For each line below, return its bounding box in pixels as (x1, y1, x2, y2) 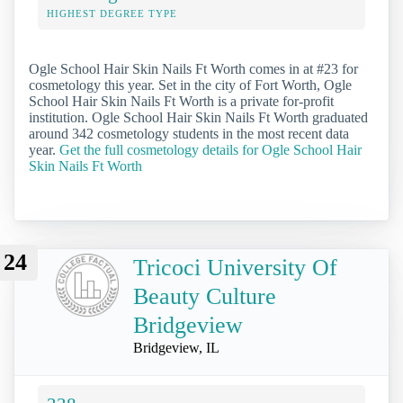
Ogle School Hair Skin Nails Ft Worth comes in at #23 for (29, 60, 358, 76)
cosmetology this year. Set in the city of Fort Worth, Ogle (29, 76, 352, 93)
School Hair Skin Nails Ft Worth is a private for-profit (29, 93, 334, 109)
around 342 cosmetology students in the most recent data (29, 125, 349, 141)
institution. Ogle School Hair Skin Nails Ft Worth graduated (29, 109, 368, 125)
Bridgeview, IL (133, 339, 219, 355)
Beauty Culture (133, 282, 276, 309)
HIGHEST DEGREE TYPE (47, 7, 177, 19)
